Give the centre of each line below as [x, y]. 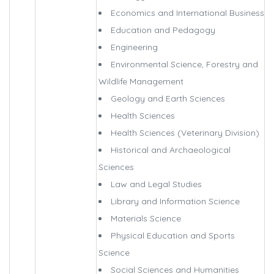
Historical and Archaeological [171, 150]
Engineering [134, 47]
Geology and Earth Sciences [168, 99]
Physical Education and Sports [173, 236]
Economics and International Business [187, 13]
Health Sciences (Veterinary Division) [185, 133]
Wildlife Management [141, 82]
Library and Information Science [175, 202]
